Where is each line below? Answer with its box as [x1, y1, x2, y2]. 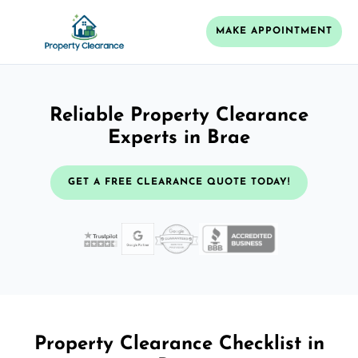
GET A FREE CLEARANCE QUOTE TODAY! [68, 177, 290, 187]
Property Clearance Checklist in [34, 334, 324, 354]
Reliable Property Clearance [50, 105, 308, 125]
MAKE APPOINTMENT [216, 26, 332, 37]
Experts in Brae [108, 128, 250, 148]
